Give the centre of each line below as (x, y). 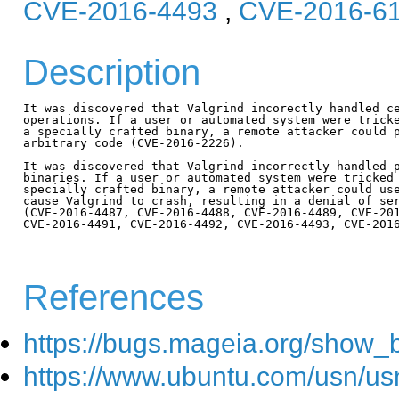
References (114, 297)
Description (112, 72)
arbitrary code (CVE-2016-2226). (134, 142)
